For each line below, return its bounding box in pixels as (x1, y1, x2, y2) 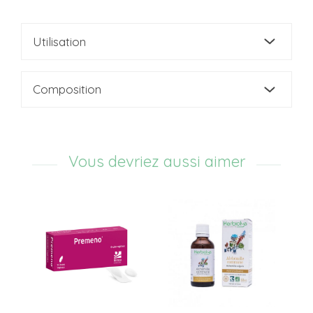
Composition (33, 82, 101, 97)
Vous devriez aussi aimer (68, 152, 245, 172)
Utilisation (33, 34, 86, 49)
